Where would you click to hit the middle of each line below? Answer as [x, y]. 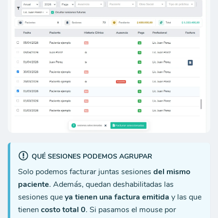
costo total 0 [63, 209]
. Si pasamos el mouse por [131, 209]
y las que [185, 197]
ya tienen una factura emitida [117, 197]
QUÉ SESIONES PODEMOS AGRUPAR [92, 156]
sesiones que [41, 197]
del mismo [172, 172]
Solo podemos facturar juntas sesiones [86, 172]
